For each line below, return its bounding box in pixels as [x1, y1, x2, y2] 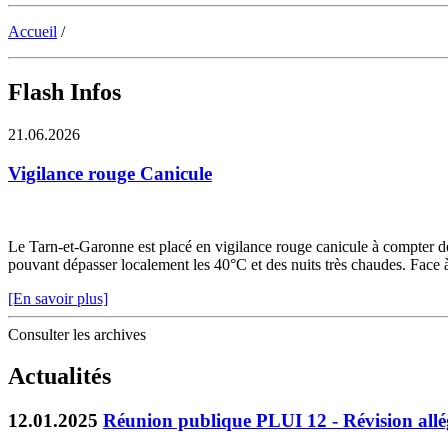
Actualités [8, 363, 111, 390]
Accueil [8, 23, 57, 41]
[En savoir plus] [8, 289, 108, 307]
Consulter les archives [8, 325, 146, 343]
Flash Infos [8, 79, 121, 106]
